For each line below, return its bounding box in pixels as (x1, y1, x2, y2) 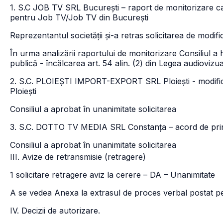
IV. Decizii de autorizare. (10, 206, 100, 216)
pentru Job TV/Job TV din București (10, 12, 148, 22)
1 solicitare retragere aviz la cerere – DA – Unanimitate (10, 170, 215, 180)
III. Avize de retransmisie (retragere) (10, 152, 146, 162)
